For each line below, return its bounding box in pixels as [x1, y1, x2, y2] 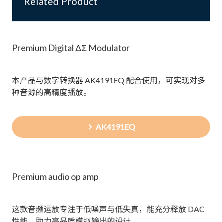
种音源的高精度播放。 [12, 87, 91, 97]
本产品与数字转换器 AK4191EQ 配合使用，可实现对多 [12, 75, 205, 85]
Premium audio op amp [12, 170, 99, 182]
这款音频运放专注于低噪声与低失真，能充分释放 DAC [12, 204, 205, 214]
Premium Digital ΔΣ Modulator [12, 42, 130, 53]
